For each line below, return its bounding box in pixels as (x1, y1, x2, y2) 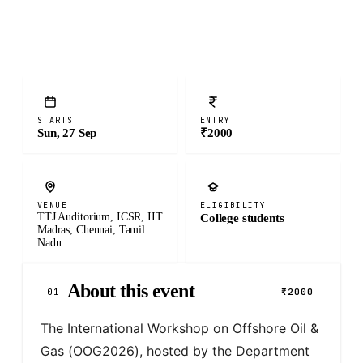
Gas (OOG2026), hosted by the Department (41, 343, 314, 359)
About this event (66, 280, 195, 301)
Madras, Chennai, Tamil (37, 224, 146, 236)
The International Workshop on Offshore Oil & (41, 320, 322, 336)
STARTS (37, 115, 74, 126)
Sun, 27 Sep (37, 126, 97, 139)
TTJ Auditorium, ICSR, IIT (37, 211, 163, 223)
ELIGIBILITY (200, 200, 267, 211)
